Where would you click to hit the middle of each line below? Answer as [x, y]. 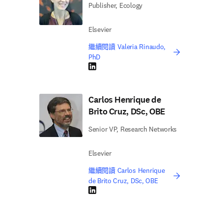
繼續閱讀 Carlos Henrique [127, 170]
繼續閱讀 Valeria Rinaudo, [127, 47]
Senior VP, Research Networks [133, 129]
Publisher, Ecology [115, 5]
